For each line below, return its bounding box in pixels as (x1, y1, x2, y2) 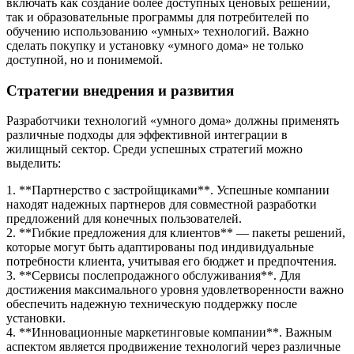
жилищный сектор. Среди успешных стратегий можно (6, 142, 303, 156)
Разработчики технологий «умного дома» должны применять (6, 114, 339, 128)
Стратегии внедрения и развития (6, 81, 234, 99)
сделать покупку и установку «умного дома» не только (6, 39, 303, 52)
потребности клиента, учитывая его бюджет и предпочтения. (6, 254, 337, 269)
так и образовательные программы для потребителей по (6, 10, 309, 24)
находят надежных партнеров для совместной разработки (6, 198, 317, 212)
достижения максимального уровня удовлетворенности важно (6, 283, 344, 297)
